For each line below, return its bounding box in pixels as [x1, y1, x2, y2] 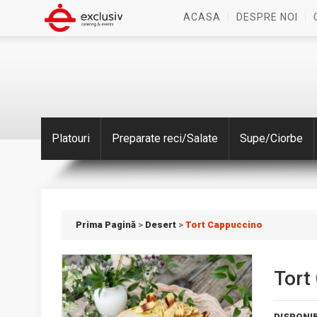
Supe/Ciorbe [239, 132, 303, 145]
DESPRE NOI [236, 11, 298, 23]
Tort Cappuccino [185, 219, 263, 230]
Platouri [51, 132, 90, 145]
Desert [145, 219, 176, 230]
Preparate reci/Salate [111, 132, 218, 145]
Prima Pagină [76, 219, 136, 230]
